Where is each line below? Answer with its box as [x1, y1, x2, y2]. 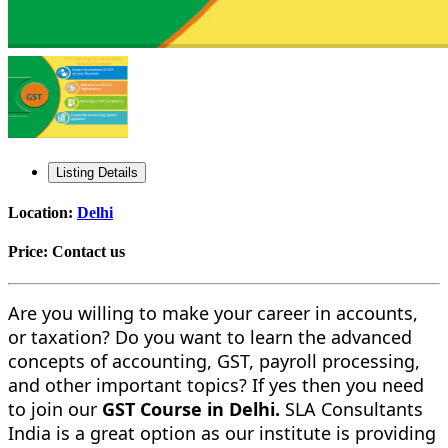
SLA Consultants [285, 396, 423, 421]
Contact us [52, 243, 125, 261]
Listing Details [56, 164, 138, 180]
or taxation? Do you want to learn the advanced [8, 324, 412, 349]
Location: [8, 204, 77, 222]
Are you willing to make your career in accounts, [8, 300, 418, 325]
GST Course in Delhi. [97, 396, 285, 421]
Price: [8, 243, 52, 261]
